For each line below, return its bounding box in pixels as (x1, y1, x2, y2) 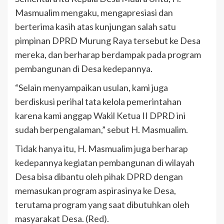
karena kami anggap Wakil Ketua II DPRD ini (15, 110, 185, 121)
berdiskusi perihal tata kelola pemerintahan (15, 96, 181, 107)
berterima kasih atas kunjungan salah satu (15, 21, 176, 32)
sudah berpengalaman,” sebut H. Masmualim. (15, 124, 188, 135)
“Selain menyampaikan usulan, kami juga (15, 82, 168, 93)
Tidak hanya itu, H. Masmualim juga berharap (15, 143, 188, 154)
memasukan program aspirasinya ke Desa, (15, 185, 176, 196)
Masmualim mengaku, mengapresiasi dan (15, 7, 173, 18)
